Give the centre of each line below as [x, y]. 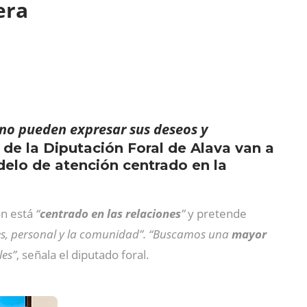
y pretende [216, 213]
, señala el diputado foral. [83, 255]
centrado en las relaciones [110, 213]
